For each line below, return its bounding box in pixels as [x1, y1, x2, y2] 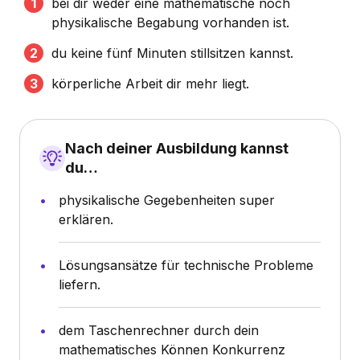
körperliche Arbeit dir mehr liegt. [51, 75, 249, 92]
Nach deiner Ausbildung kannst [65, 139, 288, 157]
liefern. [59, 276, 100, 292]
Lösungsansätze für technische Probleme [59, 256, 313, 273]
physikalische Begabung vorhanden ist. [51, 14, 289, 31]
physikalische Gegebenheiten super [59, 191, 275, 208]
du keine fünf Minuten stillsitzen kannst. [51, 44, 293, 61]
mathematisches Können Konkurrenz [59, 341, 285, 358]
